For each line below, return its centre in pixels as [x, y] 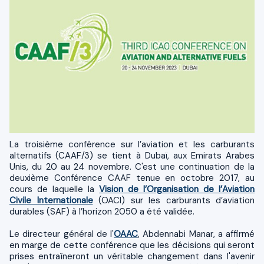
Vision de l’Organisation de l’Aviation [177, 189]
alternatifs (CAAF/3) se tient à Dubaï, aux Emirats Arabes [132, 155]
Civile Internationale [51, 200]
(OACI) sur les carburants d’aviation [174, 200]
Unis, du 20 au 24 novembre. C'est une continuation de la [132, 166]
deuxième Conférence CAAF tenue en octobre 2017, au [132, 178]
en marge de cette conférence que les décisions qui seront [132, 245]
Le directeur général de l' [62, 234]
